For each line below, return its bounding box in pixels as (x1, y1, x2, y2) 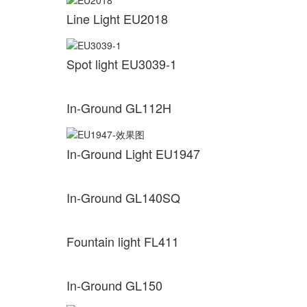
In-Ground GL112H (66, 98, 171, 116)
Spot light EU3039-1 (66, 54, 177, 73)
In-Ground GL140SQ (66, 188, 180, 206)
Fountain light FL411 (66, 232, 179, 250)
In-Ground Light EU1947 (66, 144, 200, 162)
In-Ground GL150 (66, 275, 162, 294)
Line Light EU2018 (66, 9, 168, 27)
